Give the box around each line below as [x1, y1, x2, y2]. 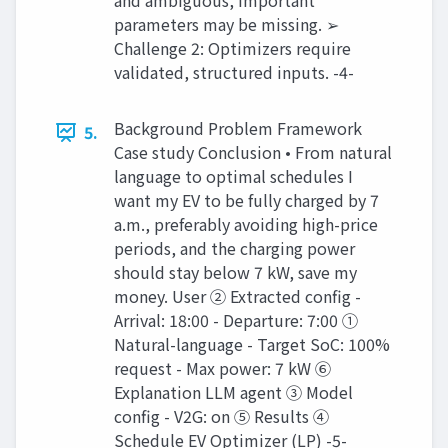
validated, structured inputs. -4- [114, 60, 354, 85]
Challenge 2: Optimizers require [114, 36, 351, 61]
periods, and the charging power [114, 236, 355, 261]
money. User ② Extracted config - [114, 284, 361, 309]
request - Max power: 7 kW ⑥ [114, 356, 331, 381]
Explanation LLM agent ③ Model [114, 380, 353, 405]
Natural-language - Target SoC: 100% [114, 332, 390, 357]
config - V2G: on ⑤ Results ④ [114, 404, 329, 429]
